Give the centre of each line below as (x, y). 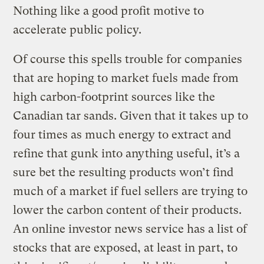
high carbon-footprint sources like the (114, 97)
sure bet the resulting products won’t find (123, 172)
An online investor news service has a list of (130, 229)
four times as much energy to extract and (122, 134)
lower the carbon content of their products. (128, 210)
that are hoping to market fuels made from (126, 78)
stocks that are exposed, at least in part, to (126, 247)
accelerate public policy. (77, 29)
